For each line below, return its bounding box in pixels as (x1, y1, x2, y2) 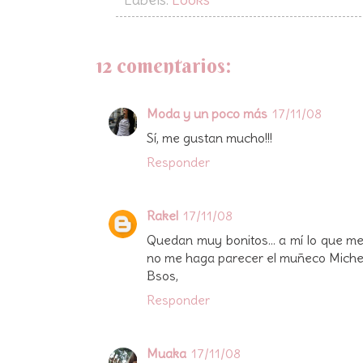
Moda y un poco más (147, 105, 267, 122)
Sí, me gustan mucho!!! (147, 129, 272, 146)
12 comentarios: (96, 53, 232, 79)
